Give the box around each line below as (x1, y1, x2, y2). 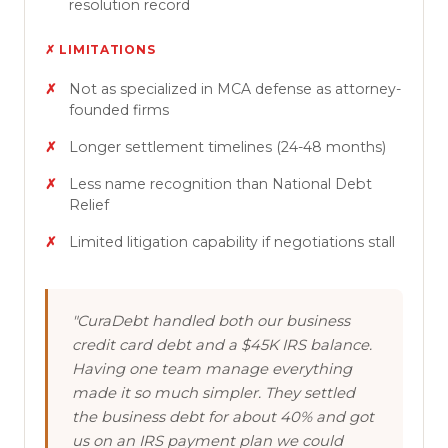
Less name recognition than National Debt (69, 174, 372, 193)
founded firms (69, 100, 169, 119)
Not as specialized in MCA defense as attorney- (69, 79, 401, 98)
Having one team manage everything (72, 359, 352, 378)
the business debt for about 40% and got (72, 407, 374, 426)
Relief (69, 195, 109, 214)
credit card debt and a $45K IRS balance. (72, 335, 372, 354)
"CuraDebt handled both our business (72, 311, 350, 330)
